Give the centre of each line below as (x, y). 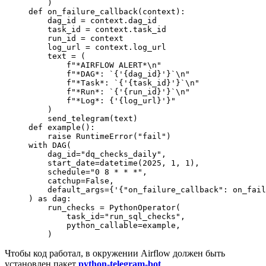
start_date (62, 163)
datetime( (121, 163)
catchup (55, 180)
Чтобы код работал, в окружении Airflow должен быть (115, 253)
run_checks (64, 207)
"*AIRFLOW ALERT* (109, 65)
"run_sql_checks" (142, 216)
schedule (57, 172)
